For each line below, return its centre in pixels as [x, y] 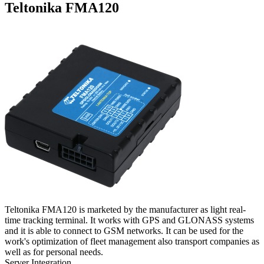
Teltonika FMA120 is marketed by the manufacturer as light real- [125, 210]
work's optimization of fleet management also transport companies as [132, 242]
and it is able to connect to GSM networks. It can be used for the [124, 231]
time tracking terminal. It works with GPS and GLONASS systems [129, 220]
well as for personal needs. [54, 252]
